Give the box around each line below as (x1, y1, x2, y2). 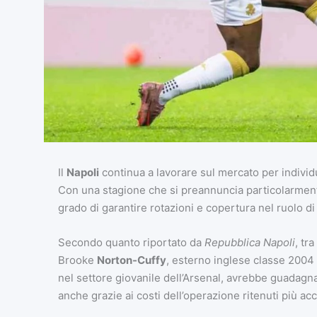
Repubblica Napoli (204, 236, 295, 250)
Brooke (57, 253, 97, 267)
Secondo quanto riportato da (57, 236, 204, 250)
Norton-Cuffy (96, 253, 166, 267)
